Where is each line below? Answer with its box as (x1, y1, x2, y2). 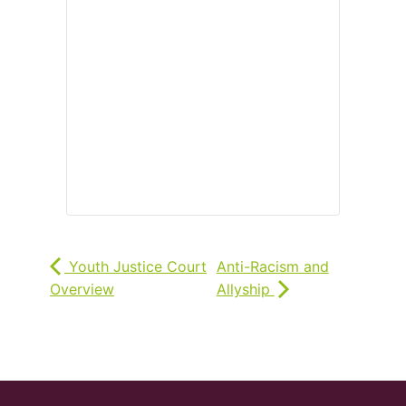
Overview (50, 280, 114, 298)
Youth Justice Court (64, 257, 207, 275)
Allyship (216, 280, 275, 298)
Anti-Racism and (216, 257, 329, 275)
